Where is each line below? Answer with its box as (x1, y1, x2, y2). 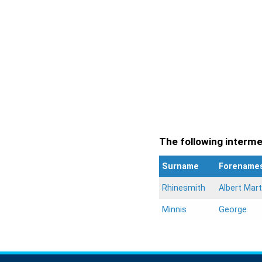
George (219, 204, 247, 215)
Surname (162, 161, 199, 171)
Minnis (162, 204, 187, 215)
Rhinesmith (162, 182, 205, 193)
